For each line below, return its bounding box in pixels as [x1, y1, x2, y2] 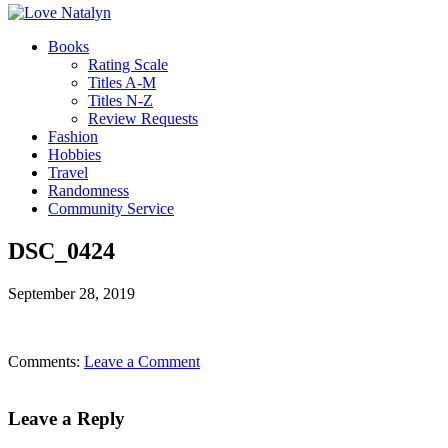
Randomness [48, 182, 129, 199]
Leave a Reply [8, 407, 125, 429]
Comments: [8, 352, 84, 370]
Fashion [48, 128, 98, 145]
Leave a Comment [84, 352, 200, 370]
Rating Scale [88, 56, 168, 73]
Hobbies [48, 146, 101, 163]
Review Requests [88, 110, 198, 127]
